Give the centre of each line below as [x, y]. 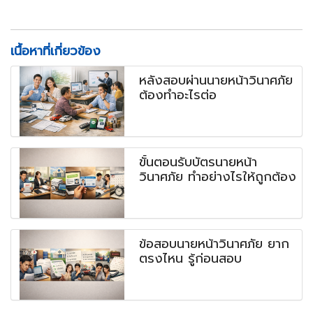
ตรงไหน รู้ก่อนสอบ [191, 259]
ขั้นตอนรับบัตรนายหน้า [198, 162]
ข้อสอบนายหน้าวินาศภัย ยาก [214, 244]
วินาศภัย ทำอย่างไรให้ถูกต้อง [218, 177]
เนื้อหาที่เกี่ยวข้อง [56, 51]
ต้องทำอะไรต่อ [178, 95]
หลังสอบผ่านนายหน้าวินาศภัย [216, 81]
